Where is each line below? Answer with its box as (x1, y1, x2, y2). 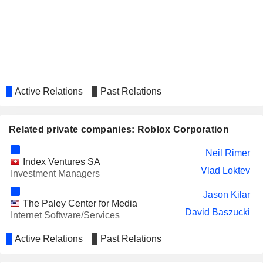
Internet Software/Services (10, 210, 120, 220)
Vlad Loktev (200, 166, 250, 176)
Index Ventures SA (22, 157, 100, 167)
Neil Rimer (205, 148, 250, 158)
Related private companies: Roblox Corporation (9, 124, 229, 134)
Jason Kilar (203, 190, 250, 200)
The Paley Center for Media (22, 198, 137, 208)
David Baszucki (184, 207, 250, 217)
